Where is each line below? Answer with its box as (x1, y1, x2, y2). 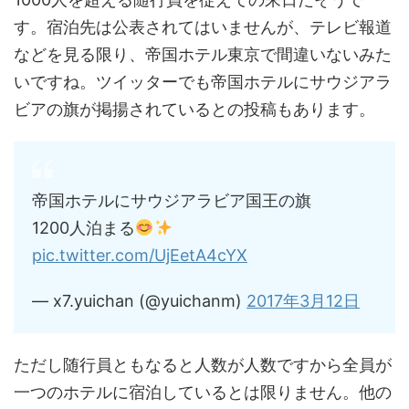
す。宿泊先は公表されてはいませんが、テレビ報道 (14, 17, 392, 37)
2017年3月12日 (246, 291, 360, 310)
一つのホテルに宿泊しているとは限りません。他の (14, 383, 392, 402)
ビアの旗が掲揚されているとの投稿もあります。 (14, 100, 375, 119)
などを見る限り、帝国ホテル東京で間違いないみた (14, 45, 392, 64)
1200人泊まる (32, 218, 135, 237)
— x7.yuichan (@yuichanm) (32, 291, 246, 310)
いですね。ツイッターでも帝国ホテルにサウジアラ (14, 72, 392, 91)
